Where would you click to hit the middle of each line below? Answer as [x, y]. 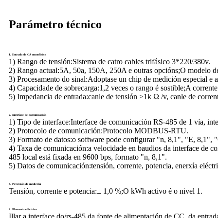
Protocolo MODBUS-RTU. [145, 130]
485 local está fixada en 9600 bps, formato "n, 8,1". [88, 157]
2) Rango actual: [34, 70]
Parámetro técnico [55, 24]
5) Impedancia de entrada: [48, 96]
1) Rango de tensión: [41, 61]
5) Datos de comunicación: [50, 165]
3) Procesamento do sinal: [48, 79]
